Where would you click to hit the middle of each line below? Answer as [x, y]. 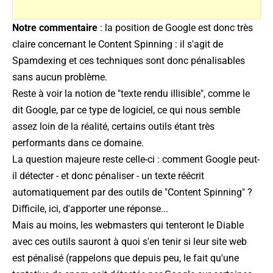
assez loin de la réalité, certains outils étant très [113, 127]
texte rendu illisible [161, 94]
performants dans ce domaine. [78, 143]
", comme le [225, 94]
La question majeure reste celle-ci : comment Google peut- [136, 160]
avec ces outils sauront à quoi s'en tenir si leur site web [129, 242]
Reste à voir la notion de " [66, 94]
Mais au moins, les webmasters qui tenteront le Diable [128, 225]
